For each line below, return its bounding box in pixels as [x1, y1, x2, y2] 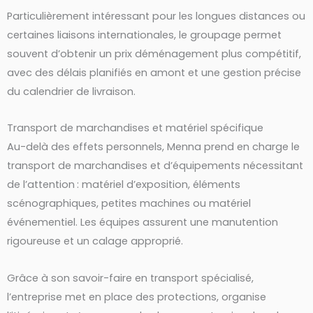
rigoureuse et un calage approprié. [7, 234, 183, 249]
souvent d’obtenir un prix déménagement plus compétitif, [7, 46, 301, 61]
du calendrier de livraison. [7, 84, 136, 99]
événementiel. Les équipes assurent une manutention [7, 215, 278, 230]
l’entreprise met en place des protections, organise [7, 289, 266, 304]
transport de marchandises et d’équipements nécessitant [7, 159, 303, 173]
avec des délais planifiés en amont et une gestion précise [7, 65, 301, 80]
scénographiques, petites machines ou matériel [7, 196, 251, 211]
